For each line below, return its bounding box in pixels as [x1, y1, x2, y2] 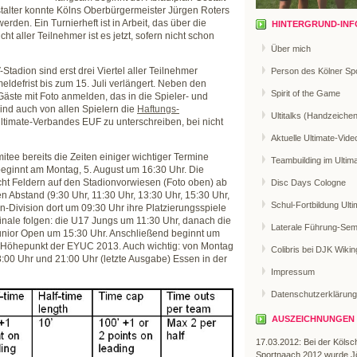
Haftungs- [137, 104, 179, 115]
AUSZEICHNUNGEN [272, 314, 355, 324]
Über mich [271, 43, 311, 53]
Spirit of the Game [271, 88, 340, 98]
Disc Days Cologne [271, 177, 346, 187]
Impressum [271, 266, 315, 277]
